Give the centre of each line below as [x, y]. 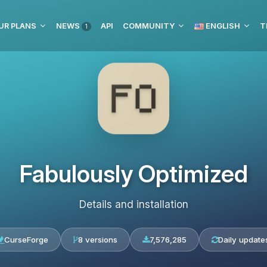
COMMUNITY [149, 26]
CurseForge [26, 240]
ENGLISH [222, 26]
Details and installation [133, 204]
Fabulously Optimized [133, 174]
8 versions [97, 240]
